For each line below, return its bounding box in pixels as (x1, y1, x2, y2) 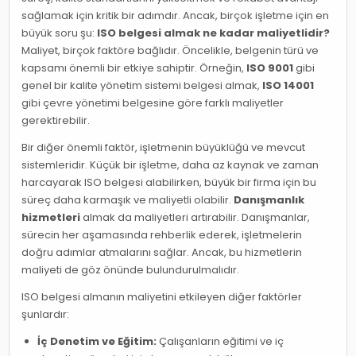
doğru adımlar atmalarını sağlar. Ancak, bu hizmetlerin (21, 245, 303, 261)
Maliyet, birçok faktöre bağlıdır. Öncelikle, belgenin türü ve (21, 43, 319, 59)
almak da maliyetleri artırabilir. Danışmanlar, (80, 210, 311, 226)
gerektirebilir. (21, 113, 91, 129)
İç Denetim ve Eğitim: (37, 334, 157, 350)
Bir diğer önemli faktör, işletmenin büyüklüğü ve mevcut (21, 140, 306, 156)
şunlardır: (21, 307, 70, 323)
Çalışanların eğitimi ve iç (157, 334, 284, 350)
